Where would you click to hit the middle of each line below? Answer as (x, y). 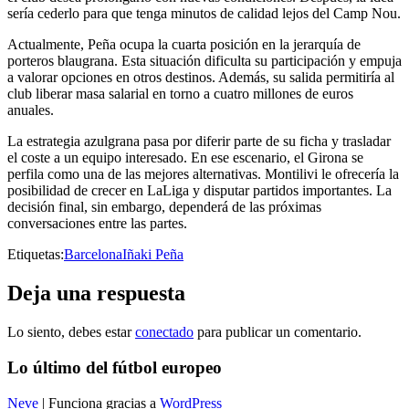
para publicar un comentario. (278, 332)
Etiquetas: (36, 255)
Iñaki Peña (153, 255)
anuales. (31, 110)
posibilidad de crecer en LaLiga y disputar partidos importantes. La (199, 191)
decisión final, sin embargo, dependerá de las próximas (164, 207)
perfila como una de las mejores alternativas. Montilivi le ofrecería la (203, 174)
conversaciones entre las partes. (97, 224)
